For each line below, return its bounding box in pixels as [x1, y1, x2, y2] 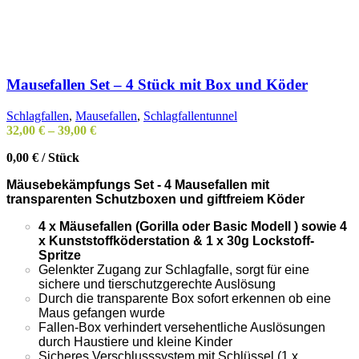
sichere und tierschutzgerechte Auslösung [38, 277, 276, 292]
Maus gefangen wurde [38, 306, 165, 321]
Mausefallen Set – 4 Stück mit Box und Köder [6, 76, 308, 94]
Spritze [38, 248, 81, 263]
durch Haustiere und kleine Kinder [38, 335, 232, 349]
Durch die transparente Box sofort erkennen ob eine [38, 292, 331, 306]
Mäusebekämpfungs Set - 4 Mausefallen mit [6, 178, 269, 192]
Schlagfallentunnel [143, 109, 237, 123]
